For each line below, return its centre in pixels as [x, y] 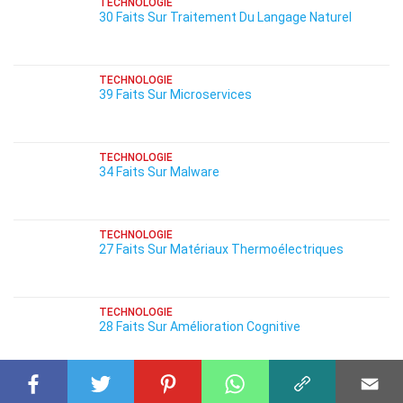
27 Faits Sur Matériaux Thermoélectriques [221, 249]
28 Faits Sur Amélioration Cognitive [200, 327]
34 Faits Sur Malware [159, 172]
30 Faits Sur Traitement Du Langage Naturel [225, 17]
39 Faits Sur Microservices [175, 94]
